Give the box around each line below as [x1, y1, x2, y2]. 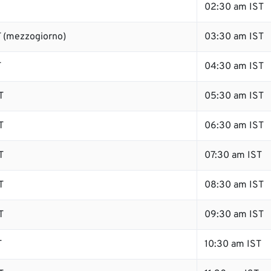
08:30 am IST [204, 179, 264, 191]
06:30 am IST [204, 120, 264, 132]
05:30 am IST [204, 90, 264, 102]
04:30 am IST [204, 60, 264, 73]
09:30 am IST [204, 209, 264, 221]
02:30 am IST [204, 1, 264, 13]
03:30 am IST [204, 31, 264, 43]
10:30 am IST [204, 238, 261, 250]
